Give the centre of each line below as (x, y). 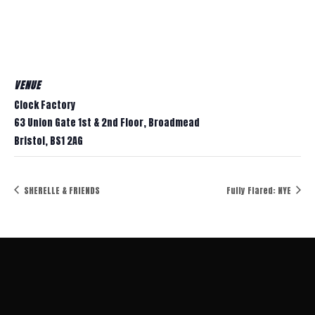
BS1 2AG (66, 141)
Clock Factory (45, 105)
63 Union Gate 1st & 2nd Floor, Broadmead (107, 123)
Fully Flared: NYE (260, 190)
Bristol (30, 141)
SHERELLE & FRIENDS (61, 190)
